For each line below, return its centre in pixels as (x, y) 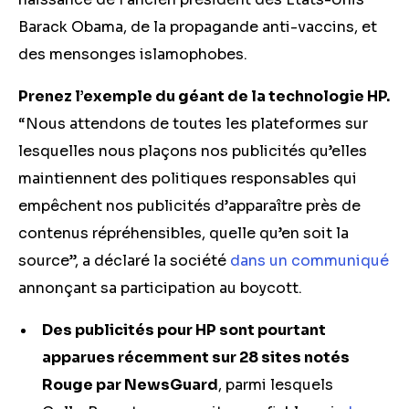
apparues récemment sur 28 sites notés (196, 357)
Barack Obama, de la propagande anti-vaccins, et (198, 27)
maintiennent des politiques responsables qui (188, 178)
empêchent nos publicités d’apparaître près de (189, 206)
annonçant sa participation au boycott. (160, 288)
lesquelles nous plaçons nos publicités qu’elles (193, 151)
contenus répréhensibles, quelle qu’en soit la (184, 233)
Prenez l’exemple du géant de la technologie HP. (204, 96)
